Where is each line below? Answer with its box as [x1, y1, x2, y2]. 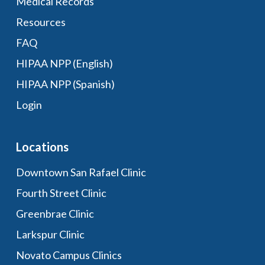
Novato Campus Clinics [15, 248, 122, 261]
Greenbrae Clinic [15, 207, 94, 220]
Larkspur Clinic [15, 228, 85, 241]
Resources [15, 15, 66, 28]
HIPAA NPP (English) [15, 57, 113, 70]
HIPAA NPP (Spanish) [15, 77, 115, 91]
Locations [15, 140, 69, 154]
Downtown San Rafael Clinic [15, 166, 146, 179]
